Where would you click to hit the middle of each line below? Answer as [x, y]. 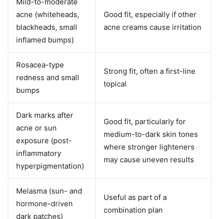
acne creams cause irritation [153, 27]
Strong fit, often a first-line [150, 71]
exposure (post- [44, 141]
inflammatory [39, 153]
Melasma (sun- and [49, 191]
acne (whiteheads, [48, 14]
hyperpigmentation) [50, 166]
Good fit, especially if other [150, 14]
